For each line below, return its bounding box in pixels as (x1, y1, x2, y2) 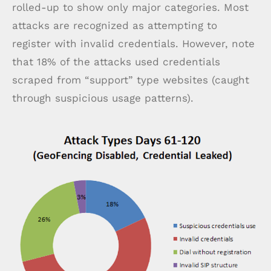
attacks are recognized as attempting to (12, 19, 217, 31)
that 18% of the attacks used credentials (12, 55, 220, 68)
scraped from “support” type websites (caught (12, 73, 249, 86)
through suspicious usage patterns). (12, 91, 194, 104)
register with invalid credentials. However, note (12, 37, 255, 50)
